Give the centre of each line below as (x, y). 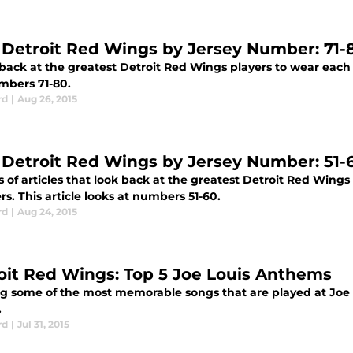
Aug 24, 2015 (47, 212)
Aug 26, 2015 (47, 99)
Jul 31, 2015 (43, 325)
